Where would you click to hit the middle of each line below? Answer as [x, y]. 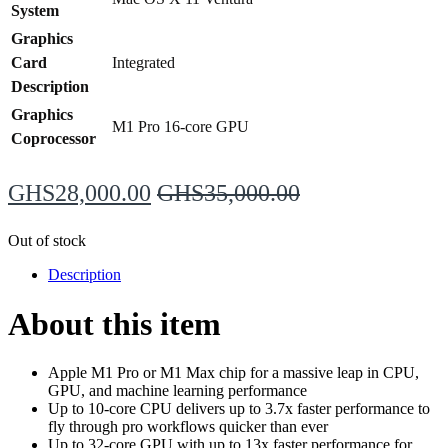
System [35, 11]
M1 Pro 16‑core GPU [180, 127]
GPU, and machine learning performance [177, 390]
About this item [114, 323]
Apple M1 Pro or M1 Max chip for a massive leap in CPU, [233, 372]
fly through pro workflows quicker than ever [188, 426]
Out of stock [47, 241]
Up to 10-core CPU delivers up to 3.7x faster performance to [239, 408]
